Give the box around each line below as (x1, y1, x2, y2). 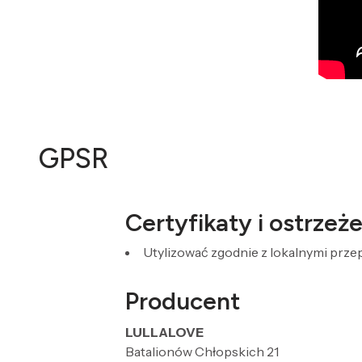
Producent (124, 286, 240, 316)
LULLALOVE (124, 324, 204, 340)
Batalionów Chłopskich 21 (124, 343, 279, 360)
